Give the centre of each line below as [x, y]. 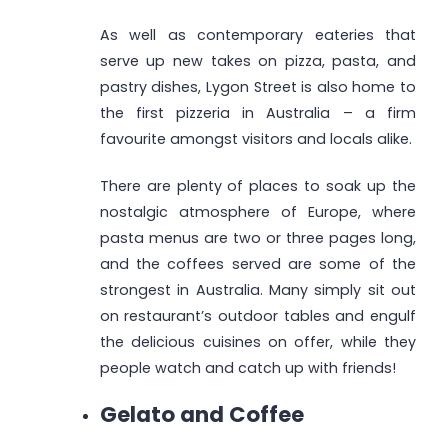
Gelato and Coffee [201, 415]
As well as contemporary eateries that [257, 34]
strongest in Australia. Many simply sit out [257, 290]
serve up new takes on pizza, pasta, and [257, 60]
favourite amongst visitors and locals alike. [255, 138]
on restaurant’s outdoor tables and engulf [257, 316]
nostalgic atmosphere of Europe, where [257, 212]
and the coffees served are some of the [257, 264]
